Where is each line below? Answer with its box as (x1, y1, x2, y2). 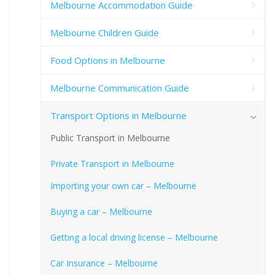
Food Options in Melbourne (50, 54, 165, 67)
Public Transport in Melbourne (50, 132, 170, 144)
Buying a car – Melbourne (50, 206, 152, 218)
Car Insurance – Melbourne (50, 257, 158, 269)
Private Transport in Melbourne (50, 158, 174, 170)
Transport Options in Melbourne (50, 109, 187, 122)
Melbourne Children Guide (50, 26, 159, 39)
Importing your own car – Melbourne (50, 180, 196, 192)
